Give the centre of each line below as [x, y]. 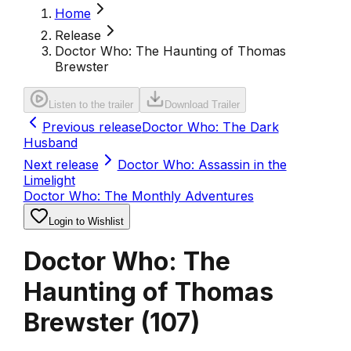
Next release [61, 165]
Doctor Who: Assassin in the [202, 165]
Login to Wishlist [86, 221]
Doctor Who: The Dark [210, 127]
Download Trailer [202, 105]
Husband [50, 143]
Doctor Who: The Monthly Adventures [138, 196]
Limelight [49, 180]
